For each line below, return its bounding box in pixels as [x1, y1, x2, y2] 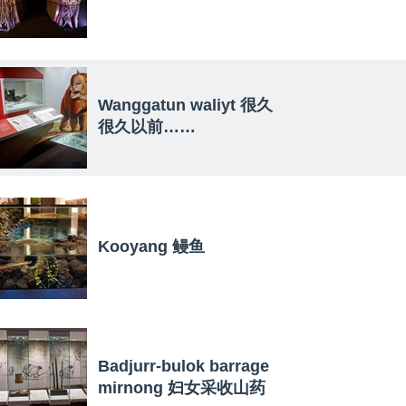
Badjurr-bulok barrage [98, 356, 269, 375]
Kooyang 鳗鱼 [98, 237, 205, 256]
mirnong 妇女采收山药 [98, 378, 266, 397]
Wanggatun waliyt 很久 [98, 95, 273, 114]
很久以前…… [98, 117, 196, 136]
